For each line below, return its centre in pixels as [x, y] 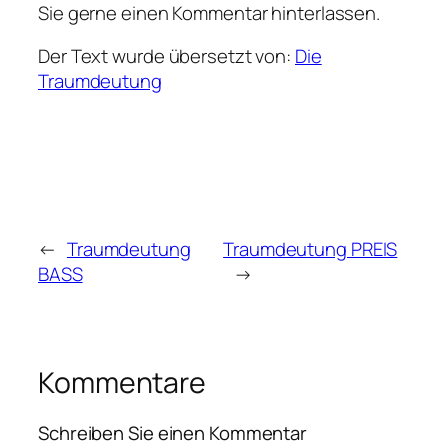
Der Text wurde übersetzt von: [166, 56]
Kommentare [122, 382]
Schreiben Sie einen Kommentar [173, 432]
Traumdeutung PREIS [310, 248]
